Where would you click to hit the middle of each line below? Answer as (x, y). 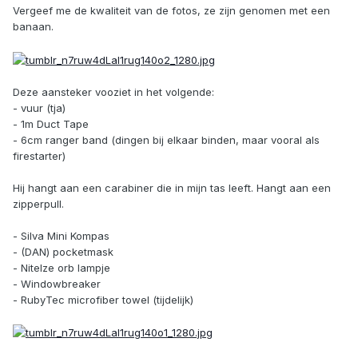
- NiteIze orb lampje (62, 267)
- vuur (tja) (39, 107)
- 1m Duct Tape (51, 123)
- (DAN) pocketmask (63, 251)
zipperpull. (38, 203)
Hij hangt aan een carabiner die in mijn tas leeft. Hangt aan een (172, 187)
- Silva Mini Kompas (61, 235)
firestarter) (39, 155)
